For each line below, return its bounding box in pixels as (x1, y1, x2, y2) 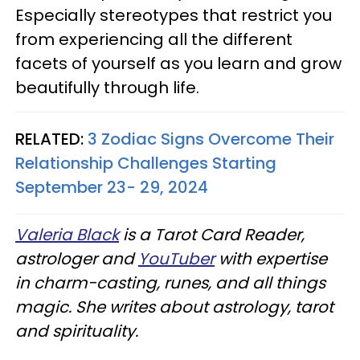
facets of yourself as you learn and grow (15, 51, 342, 75)
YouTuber (138, 247, 215, 270)
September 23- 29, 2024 (15, 175, 208, 198)
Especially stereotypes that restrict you (15, 3, 332, 27)
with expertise (215, 247, 327, 270)
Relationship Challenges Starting (15, 151, 276, 174)
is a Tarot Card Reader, (119, 223, 305, 246)
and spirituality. (15, 319, 138, 342)
